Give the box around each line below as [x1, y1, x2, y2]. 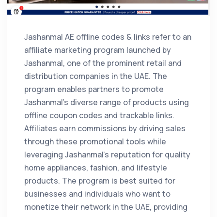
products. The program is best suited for [24, 175, 175, 186]
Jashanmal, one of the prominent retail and [24, 57, 182, 68]
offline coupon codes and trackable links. [24, 109, 174, 121]
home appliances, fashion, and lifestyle [24, 162, 167, 173]
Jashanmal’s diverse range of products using [24, 96, 189, 108]
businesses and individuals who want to [24, 188, 170, 199]
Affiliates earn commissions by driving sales [24, 123, 186, 134]
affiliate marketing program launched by [24, 44, 171, 55]
